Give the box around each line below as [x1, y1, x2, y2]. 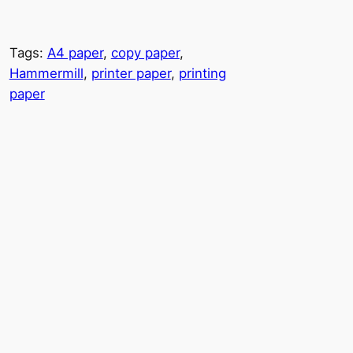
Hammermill [9, 65, 84, 82]
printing [178, 65, 226, 82]
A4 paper [46, 45, 103, 61]
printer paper [91, 65, 171, 82]
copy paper [110, 45, 180, 61]
